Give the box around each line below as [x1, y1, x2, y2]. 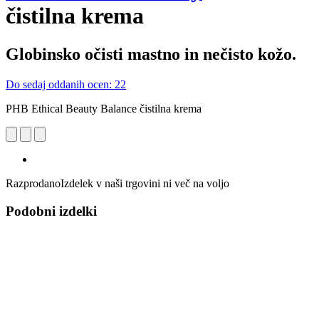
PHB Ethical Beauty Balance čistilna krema [6, 102, 202, 115]
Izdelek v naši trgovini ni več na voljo [61, 177, 229, 189]
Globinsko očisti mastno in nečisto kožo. [6, 44, 296, 63]
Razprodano [6, 177, 61, 189]
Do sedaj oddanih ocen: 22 [6, 78, 126, 90]
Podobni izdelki [6, 203, 97, 219]
